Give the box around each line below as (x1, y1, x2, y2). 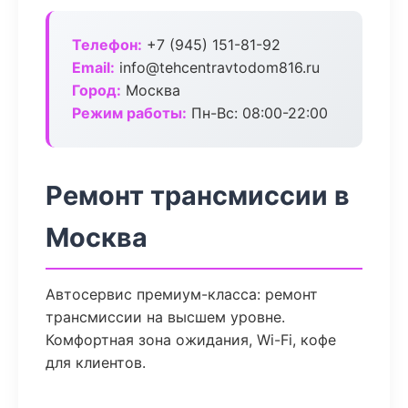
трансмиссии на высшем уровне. (46, 308, 285, 326)
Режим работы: (72, 104, 187, 122)
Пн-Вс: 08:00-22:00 (187, 104, 328, 122)
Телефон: (72, 36, 142, 54)
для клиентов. (46, 353, 146, 372)
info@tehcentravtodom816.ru (115, 58, 320, 76)
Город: (72, 81, 121, 99)
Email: (72, 58, 115, 76)
